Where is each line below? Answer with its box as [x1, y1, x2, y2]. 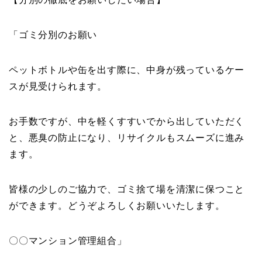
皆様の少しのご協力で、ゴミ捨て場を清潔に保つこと [9, 184, 245, 195]
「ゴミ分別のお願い [9, 30, 98, 40]
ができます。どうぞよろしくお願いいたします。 [9, 201, 225, 211]
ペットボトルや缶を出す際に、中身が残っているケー [9, 65, 245, 75]
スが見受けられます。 [9, 81, 107, 92]
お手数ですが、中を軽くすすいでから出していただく [9, 116, 245, 127]
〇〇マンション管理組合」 [9, 236, 127, 246]
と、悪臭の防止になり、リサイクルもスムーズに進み [9, 133, 245, 143]
